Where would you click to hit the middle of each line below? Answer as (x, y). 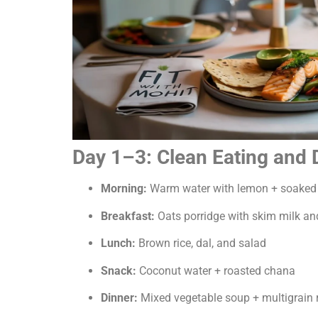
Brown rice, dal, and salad (201, 243)
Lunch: (118, 243)
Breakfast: (128, 216)
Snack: (119, 270)
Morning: (124, 189)
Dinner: (119, 298)
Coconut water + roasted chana (216, 270)
